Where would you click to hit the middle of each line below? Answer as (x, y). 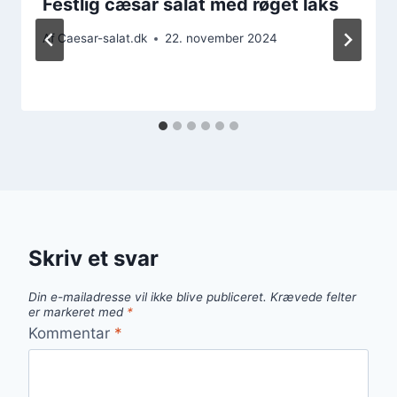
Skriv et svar (93, 259)
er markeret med (78, 312)
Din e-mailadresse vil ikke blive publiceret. (148, 297)
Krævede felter (313, 297)
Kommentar (71, 333)
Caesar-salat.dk (103, 39)
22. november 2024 (222, 39)
